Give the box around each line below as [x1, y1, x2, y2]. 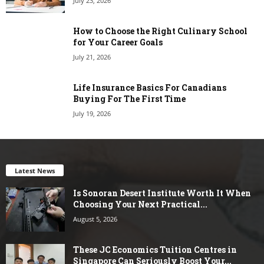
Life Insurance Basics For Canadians [73, 82, 226, 94]
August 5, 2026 [73, 214, 117, 224]
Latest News [15, 166, 55, 176]
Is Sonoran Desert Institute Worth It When [73, 187, 251, 199]
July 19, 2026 [73, 109, 111, 118]
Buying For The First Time [73, 93, 186, 105]
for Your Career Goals [73, 37, 163, 48]
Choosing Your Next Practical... [73, 199, 207, 210]
